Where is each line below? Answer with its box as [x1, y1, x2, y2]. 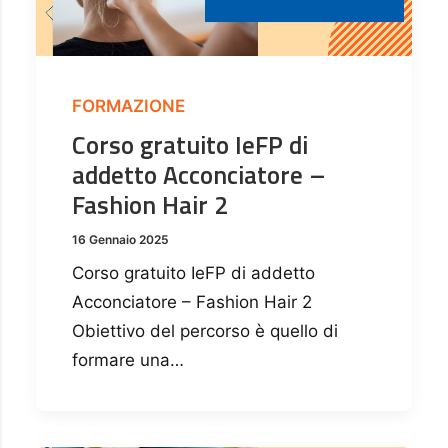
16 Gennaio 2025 [72, 232, 169, 248]
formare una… [72, 350, 184, 371]
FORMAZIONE [72, 96, 185, 117]
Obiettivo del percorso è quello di [72, 321, 338, 342]
